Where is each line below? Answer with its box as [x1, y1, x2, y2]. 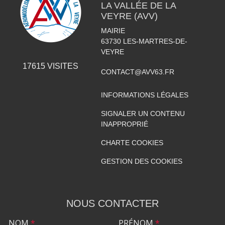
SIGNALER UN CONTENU [100, 109, 185, 118]
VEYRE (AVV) [100, 11, 158, 21]
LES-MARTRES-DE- [123, 37, 187, 45]
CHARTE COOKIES [100, 139, 163, 147]
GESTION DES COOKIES [100, 157, 182, 165]
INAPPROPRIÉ [100, 120, 148, 128]
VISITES [45, 62, 78, 70]
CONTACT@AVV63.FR [100, 68, 174, 76]
